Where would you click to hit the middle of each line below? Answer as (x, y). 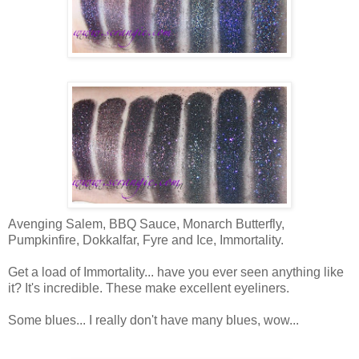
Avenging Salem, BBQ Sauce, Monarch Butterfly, (146, 224)
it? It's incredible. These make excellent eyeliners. (149, 288)
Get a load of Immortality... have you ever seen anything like (176, 272)
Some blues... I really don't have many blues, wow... (153, 320)
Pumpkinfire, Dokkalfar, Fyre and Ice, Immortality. (146, 240)
